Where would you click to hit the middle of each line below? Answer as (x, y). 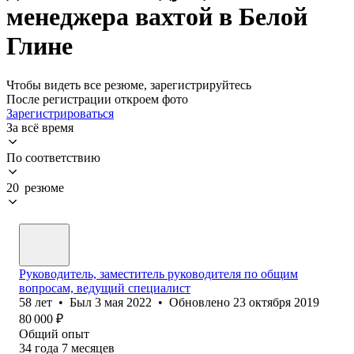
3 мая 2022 (123, 302)
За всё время (40, 127)
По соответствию (53, 157)
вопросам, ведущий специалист (105, 288)
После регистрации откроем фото (97, 99)
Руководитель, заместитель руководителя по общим (158, 273)
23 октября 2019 (276, 302)
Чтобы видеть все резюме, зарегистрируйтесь (129, 85)
